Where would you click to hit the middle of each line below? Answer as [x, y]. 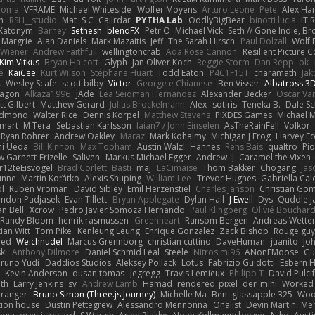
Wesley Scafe [31, 83]
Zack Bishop [244, 231]
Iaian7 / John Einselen [178, 125]
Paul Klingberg [218, 210]
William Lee [169, 178]
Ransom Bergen [216, 220]
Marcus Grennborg [105, 241]
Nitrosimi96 [216, 252]
